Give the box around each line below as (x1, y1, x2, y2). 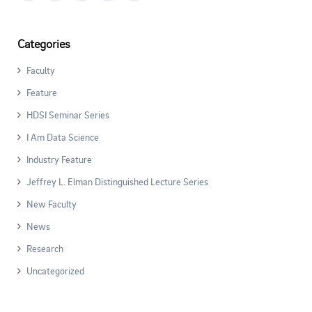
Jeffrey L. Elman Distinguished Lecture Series (26, 175, 208, 187)
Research (26, 242, 63, 254)
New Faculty (26, 198, 77, 210)
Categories (17, 36, 70, 51)
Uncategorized (26, 265, 84, 276)
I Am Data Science (26, 131, 99, 143)
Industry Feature (26, 153, 92, 165)
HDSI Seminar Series (26, 109, 109, 120)
